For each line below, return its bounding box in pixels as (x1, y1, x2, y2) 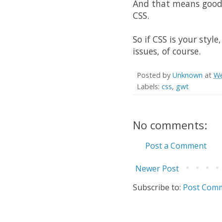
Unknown (172, 70, 203, 80)
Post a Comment (145, 140, 207, 152)
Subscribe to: (133, 182, 183, 193)
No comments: (133, 117, 207, 133)
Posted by (137, 70, 172, 80)
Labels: (137, 82, 162, 92)
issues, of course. (133, 45, 201, 57)
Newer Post (135, 163, 179, 174)
